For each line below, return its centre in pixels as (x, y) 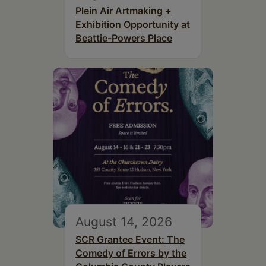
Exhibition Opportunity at (133, 24)
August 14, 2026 (124, 221)
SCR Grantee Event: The (130, 239)
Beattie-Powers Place (124, 38)
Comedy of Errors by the (131, 253)
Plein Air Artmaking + (123, 10)
